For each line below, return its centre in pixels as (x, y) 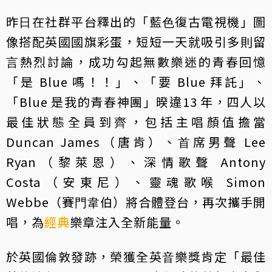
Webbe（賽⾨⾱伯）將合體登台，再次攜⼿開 (136, 202)
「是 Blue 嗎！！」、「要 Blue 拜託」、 (136, 82)
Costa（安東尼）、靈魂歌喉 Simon (136, 182)
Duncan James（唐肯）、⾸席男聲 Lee (136, 142)
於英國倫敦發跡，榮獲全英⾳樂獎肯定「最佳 (136, 257)
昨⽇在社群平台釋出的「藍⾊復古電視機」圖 (136, 22)
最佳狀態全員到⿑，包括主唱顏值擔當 (136, 122)
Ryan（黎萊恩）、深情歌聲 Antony (136, 162)
